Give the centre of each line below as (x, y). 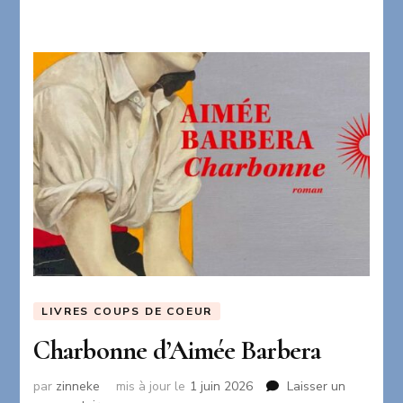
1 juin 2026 (222, 386)
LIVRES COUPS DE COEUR (127, 312)
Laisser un (317, 386)
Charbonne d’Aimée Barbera (177, 351)
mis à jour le (151, 386)
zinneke (78, 386)
